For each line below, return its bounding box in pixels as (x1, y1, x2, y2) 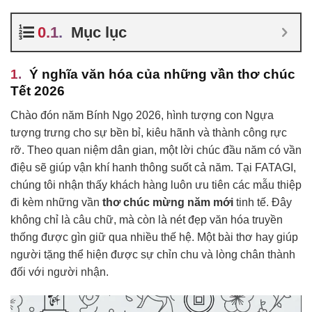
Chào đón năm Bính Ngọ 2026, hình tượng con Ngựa (10, 109, 274, 121)
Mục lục (71, 24, 127, 42)
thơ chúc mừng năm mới (102, 196, 233, 208)
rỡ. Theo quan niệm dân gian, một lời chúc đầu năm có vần (10, 143, 302, 156)
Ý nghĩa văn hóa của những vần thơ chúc (29, 67, 295, 82)
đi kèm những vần (10, 196, 102, 208)
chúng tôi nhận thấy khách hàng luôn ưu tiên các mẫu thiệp (10, 178, 302, 191)
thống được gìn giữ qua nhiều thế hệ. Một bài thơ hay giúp (10, 231, 298, 243)
